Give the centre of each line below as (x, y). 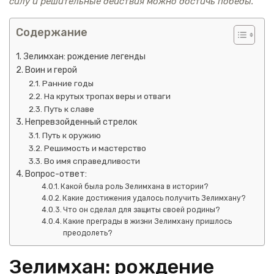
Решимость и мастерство (95, 148)
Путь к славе (69, 109)
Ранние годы (68, 83)
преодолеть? (88, 233)
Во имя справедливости (92, 161)
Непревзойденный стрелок (81, 122)
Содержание (52, 32)
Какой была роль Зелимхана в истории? (135, 186)
